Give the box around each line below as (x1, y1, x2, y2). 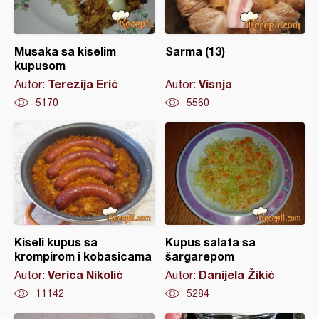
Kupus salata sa (164, 235, 256, 249)
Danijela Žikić (198, 268, 275, 282)
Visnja (198, 77, 232, 91)
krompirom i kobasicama (14, 249, 152, 263)
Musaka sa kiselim (14, 44, 116, 58)
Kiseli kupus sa (14, 235, 98, 249)
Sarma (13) (164, 44, 225, 58)
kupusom (14, 58, 66, 73)
